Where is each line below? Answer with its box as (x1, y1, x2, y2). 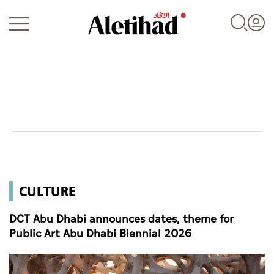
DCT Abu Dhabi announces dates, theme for (9, 211, 234, 228)
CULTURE (19, 182, 76, 201)
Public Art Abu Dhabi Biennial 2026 (9, 226, 191, 243)
